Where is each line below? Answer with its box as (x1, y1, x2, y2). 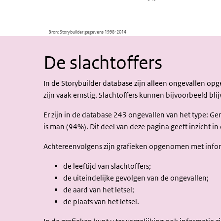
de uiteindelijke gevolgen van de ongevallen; (63, 173, 209, 183)
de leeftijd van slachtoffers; (63, 161, 151, 171)
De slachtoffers (43, 51, 162, 74)
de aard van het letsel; (63, 185, 134, 194)
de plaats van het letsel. (63, 197, 139, 206)
